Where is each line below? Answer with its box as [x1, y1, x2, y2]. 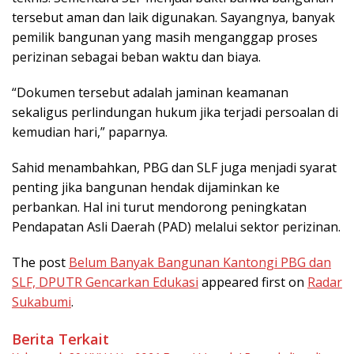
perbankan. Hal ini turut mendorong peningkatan [12, 198, 307, 216]
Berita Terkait [12, 329, 109, 348]
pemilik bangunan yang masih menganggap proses [12, 28, 318, 46]
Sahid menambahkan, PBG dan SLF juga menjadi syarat [12, 158, 337, 176]
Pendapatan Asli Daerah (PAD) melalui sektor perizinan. [12, 217, 341, 235]
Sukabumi [12, 292, 71, 311]
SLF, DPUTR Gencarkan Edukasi [12, 273, 198, 291]
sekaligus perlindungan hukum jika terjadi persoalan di [12, 103, 338, 121]
